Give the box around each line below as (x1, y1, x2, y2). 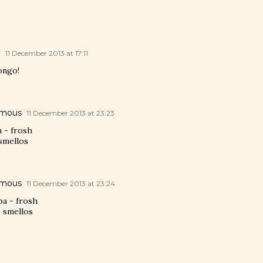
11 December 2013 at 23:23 (26, 109, 114, 118)
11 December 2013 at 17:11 (5, 49, 88, 58)
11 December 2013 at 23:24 (26, 179, 115, 188)
